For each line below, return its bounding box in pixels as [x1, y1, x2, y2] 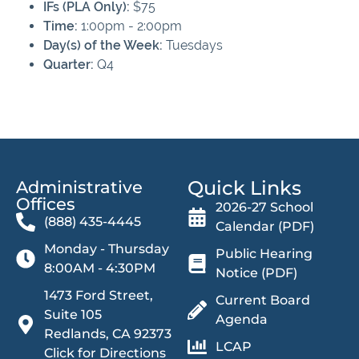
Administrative [16, 177, 143, 198]
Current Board [216, 292, 310, 309]
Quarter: [43, 57, 94, 73]
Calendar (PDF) [216, 219, 314, 235]
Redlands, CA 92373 [44, 326, 171, 342]
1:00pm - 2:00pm [78, 18, 182, 34]
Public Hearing [216, 246, 313, 262]
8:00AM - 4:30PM [44, 260, 155, 276]
